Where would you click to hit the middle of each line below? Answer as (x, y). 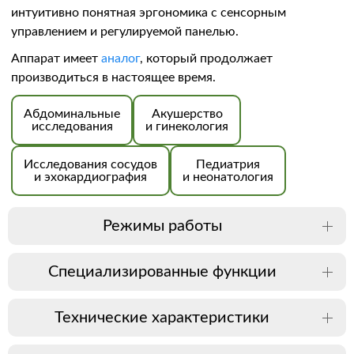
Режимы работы (162, 226)
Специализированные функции (162, 272)
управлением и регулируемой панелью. (125, 32)
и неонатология (228, 177)
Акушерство (187, 114)
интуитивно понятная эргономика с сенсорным (149, 13)
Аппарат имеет (56, 59)
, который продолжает (206, 59)
